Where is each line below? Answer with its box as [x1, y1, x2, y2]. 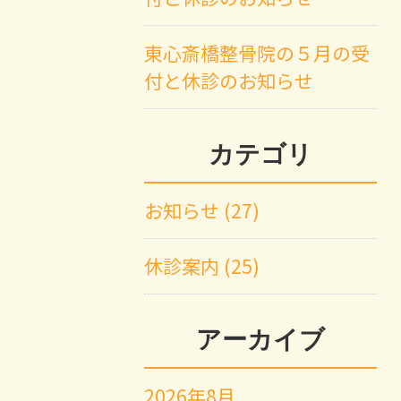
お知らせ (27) [144, 197, 260, 225]
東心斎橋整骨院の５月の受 [144, 39, 371, 67]
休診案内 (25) [144, 252, 260, 280]
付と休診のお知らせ [144, 67, 314, 95]
